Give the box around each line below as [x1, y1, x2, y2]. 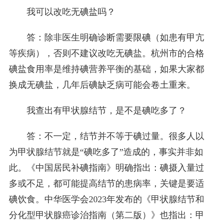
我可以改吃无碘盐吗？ [26, 7, 115, 17]
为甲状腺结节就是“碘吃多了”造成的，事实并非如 [8, 147, 203, 157]
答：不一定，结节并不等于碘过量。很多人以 [26, 131, 204, 142]
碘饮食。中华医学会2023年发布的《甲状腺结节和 [8, 194, 204, 205]
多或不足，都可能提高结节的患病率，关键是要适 [8, 179, 204, 189]
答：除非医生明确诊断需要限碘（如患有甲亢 [26, 33, 204, 43]
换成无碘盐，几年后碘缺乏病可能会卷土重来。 [8, 80, 195, 90]
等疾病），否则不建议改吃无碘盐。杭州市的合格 [8, 48, 204, 59]
